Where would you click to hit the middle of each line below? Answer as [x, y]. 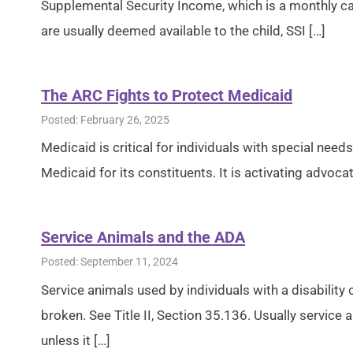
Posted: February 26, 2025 [105, 119]
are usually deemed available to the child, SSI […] [183, 30]
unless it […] [76, 340]
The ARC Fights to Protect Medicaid [167, 95]
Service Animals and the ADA [143, 238]
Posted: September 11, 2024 [110, 262]
